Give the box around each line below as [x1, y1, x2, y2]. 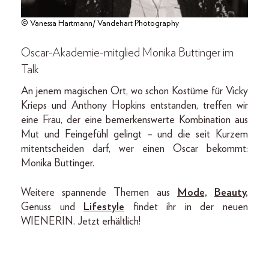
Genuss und [21, 202, 84, 213]
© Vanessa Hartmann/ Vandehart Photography [21, 19, 179, 28]
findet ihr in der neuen [124, 202, 249, 213]
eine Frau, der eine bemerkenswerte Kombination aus [21, 115, 248, 126]
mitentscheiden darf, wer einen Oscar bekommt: [21, 144, 248, 155]
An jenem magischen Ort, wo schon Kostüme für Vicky [21, 86, 248, 97]
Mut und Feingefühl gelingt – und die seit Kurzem [21, 129, 248, 141]
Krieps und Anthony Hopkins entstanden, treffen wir [21, 100, 248, 112]
